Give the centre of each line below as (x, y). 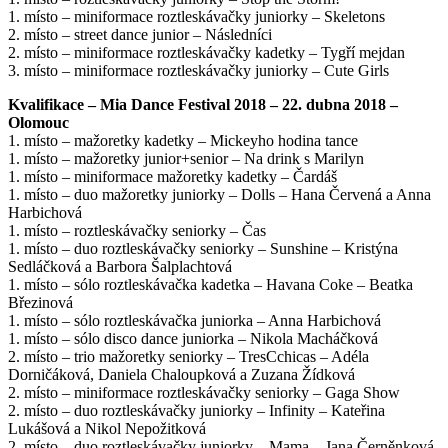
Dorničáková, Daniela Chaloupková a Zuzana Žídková (181, 375)
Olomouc (38, 123)
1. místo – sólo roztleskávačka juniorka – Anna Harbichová (194, 321)
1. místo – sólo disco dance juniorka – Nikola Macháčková (193, 339)
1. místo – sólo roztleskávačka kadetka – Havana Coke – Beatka (210, 285)
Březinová (40, 303)
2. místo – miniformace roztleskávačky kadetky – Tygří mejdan (206, 53)
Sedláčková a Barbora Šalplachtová (120, 267)
